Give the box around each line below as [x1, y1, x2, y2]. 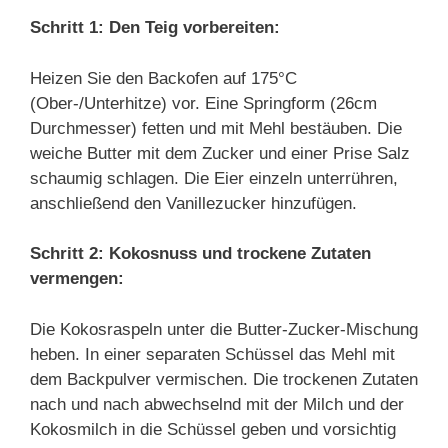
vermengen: [30, 269, 124, 288]
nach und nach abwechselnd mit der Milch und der [30, 394, 404, 414]
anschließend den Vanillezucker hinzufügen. [30, 193, 357, 213]
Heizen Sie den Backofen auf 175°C [30, 68, 297, 88]
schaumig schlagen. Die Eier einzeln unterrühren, [30, 168, 398, 188]
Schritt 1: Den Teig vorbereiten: [30, 18, 280, 37]
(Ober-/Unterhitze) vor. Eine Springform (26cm [30, 93, 377, 113]
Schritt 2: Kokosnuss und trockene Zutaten [30, 244, 371, 263]
